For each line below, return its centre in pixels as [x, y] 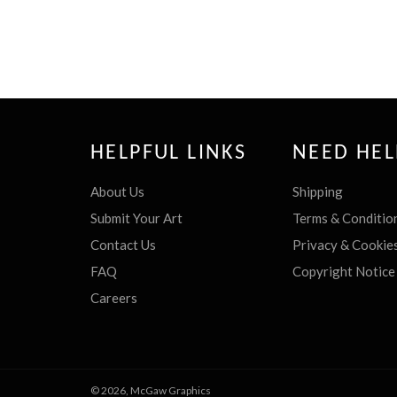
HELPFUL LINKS [169, 153]
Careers [114, 297]
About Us [117, 191]
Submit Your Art [136, 218]
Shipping [317, 191]
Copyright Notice [343, 271]
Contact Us [123, 244]
